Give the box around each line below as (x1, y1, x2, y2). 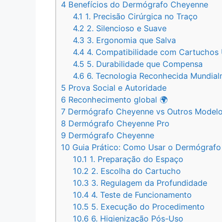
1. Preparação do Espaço (87, 154, 184, 165)
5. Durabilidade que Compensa (84, 59, 203, 69)
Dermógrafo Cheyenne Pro (66, 118, 169, 129)
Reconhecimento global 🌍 (66, 95, 167, 105)
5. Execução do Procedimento (89, 202, 205, 212)
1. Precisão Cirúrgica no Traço (83, 11, 198, 22)
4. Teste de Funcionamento (89, 190, 192, 200)
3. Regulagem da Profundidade (89, 178, 208, 188)
